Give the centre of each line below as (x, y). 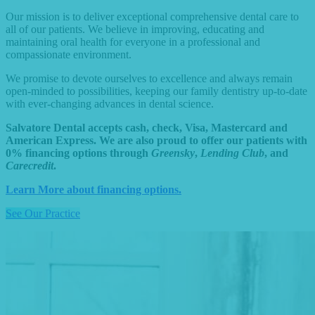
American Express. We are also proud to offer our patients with (156, 140)
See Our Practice (43, 213)
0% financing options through (78, 153)
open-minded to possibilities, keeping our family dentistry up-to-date (156, 91)
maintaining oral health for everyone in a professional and (133, 41)
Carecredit (30, 165)
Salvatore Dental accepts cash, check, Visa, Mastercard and (147, 127)
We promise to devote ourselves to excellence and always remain (149, 78)
